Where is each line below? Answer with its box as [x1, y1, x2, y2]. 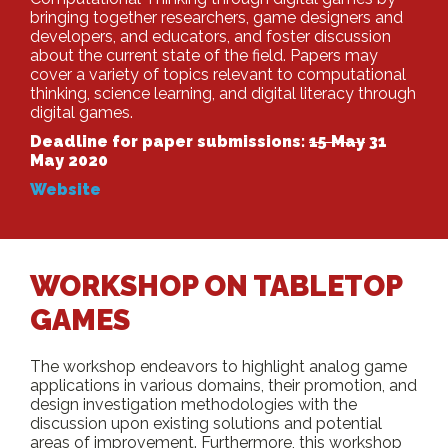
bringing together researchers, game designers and [30, 8, 403, 27]
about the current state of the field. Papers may [30, 46, 378, 65]
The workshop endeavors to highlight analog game [30, 357, 407, 376]
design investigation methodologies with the [30, 395, 357, 414]
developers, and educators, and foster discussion [30, 27, 391, 46]
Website [30, 180, 101, 199]
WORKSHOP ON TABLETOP [30, 269, 402, 303]
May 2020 [30, 151, 108, 170]
